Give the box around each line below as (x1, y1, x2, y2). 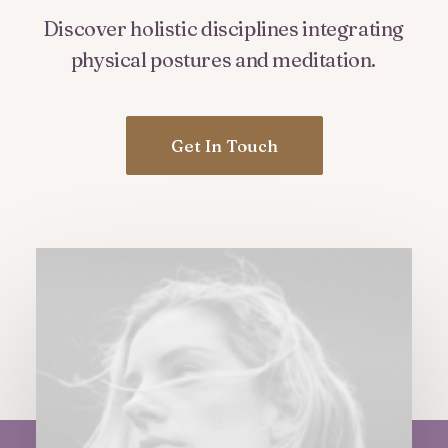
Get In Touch (170, 135, 278, 156)
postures (150, 47, 232, 73)
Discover (42, 16, 127, 41)
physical (70, 47, 147, 73)
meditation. (272, 47, 377, 73)
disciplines (201, 16, 299, 41)
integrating (302, 16, 404, 41)
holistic (130, 16, 198, 41)
